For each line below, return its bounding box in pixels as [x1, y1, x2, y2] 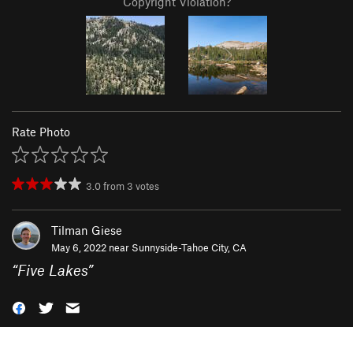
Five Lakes [17, 261, 87, 280]
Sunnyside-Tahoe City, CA [132, 241, 247, 255]
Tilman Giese [51, 223, 122, 238]
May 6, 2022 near [51, 241, 132, 255]
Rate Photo [12, 124, 70, 139]
